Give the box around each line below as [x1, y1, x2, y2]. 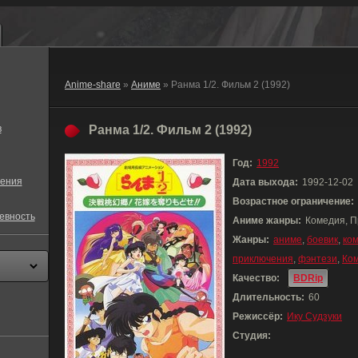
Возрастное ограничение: [233, 196, 354, 207]
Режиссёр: [233, 311, 283, 322]
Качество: [233, 272, 280, 284]
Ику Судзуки [287, 311, 342, 322]
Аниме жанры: [233, 215, 301, 226]
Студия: [233, 330, 271, 341]
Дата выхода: [233, 177, 298, 188]
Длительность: [233, 292, 304, 303]
